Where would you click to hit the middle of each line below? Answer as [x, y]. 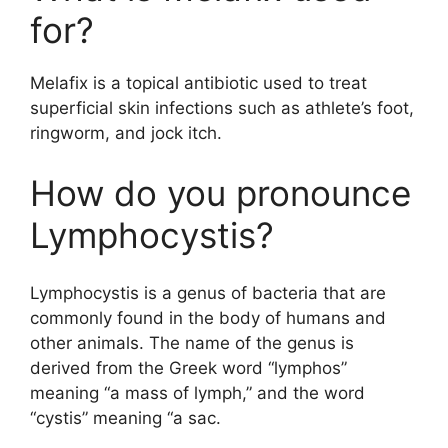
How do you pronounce [220, 192]
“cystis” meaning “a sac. [125, 418]
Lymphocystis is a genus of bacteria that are [208, 293]
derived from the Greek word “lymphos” [188, 368]
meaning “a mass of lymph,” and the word [197, 393]
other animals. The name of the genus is [192, 343]
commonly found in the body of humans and [208, 318]
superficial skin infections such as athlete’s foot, [222, 108]
